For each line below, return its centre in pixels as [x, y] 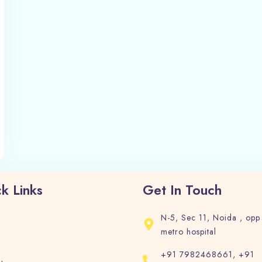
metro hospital [189, 231]
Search [137, 42]
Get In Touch [182, 190]
